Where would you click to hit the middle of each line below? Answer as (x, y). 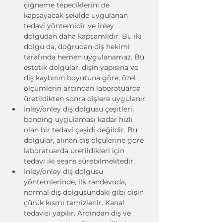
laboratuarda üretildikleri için (75, 151)
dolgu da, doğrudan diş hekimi (78, 47)
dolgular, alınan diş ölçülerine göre (85, 140)
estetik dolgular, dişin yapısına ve (82, 67)
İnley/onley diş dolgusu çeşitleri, (80, 109)
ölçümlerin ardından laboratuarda (83, 88)
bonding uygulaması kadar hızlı (79, 119)
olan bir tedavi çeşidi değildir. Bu (82, 130)
